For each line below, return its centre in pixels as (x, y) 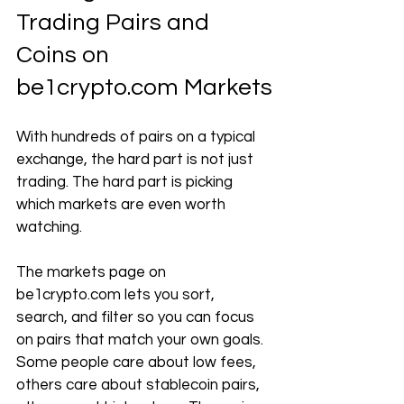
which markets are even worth (123, 205)
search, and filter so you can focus (137, 317)
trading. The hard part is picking (126, 182)
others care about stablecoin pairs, (140, 385)
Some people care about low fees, (138, 363)
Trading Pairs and (115, 23)
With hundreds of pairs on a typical (138, 137)
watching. (49, 227)
